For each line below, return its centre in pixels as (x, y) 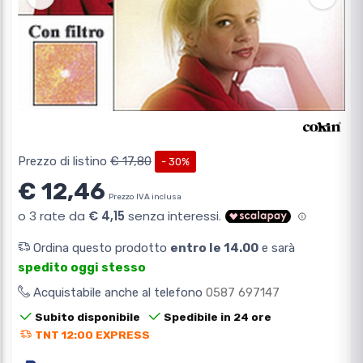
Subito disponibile (88, 317)
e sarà (277, 248)
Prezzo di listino (64, 162)
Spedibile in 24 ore (217, 317)
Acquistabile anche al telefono (120, 293)
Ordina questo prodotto (100, 248)
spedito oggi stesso (82, 268)
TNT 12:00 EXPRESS (93, 335)
